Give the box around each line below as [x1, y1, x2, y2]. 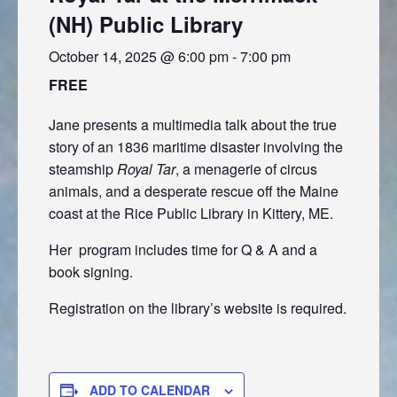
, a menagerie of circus [175, 159, 317, 179]
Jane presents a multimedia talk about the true [49, 114, 337, 135]
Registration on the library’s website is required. [49, 298, 346, 318]
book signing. [49, 261, 133, 282]
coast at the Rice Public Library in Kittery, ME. [49, 203, 333, 223]
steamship [49, 159, 117, 179]
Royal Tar [117, 159, 175, 179]
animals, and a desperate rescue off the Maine [49, 181, 339, 201]
